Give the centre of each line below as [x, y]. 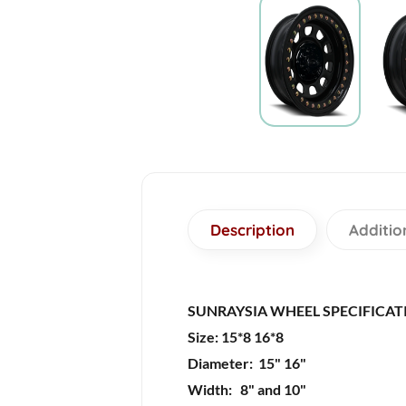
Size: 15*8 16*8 [235, 337]
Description [252, 230]
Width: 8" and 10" [246, 389]
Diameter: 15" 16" [246, 363]
